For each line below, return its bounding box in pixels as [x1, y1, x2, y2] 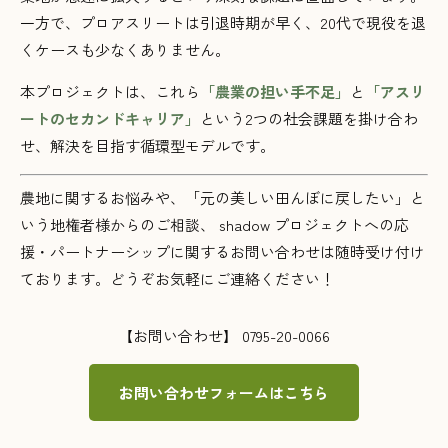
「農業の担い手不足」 [200, 81, 350, 103]
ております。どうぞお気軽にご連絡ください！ [20, 267, 335, 289]
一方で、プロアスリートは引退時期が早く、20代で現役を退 [20, 12, 426, 34]
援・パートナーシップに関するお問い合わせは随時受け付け [20, 240, 425, 262]
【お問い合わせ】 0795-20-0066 [118, 324, 330, 346]
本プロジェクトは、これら [20, 81, 200, 103]
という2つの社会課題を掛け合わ [200, 108, 418, 130]
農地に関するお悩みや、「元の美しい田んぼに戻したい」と [20, 186, 425, 208]
